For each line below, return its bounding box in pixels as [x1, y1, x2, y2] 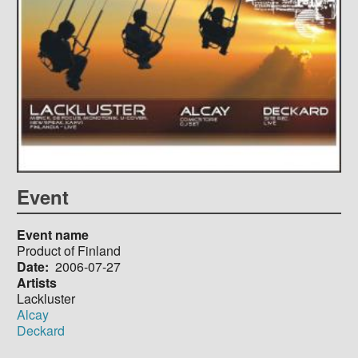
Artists [16, 272, 57, 292]
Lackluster [16, 288, 75, 308]
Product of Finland [16, 241, 121, 260]
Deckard [16, 320, 65, 340]
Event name [16, 225, 89, 244]
